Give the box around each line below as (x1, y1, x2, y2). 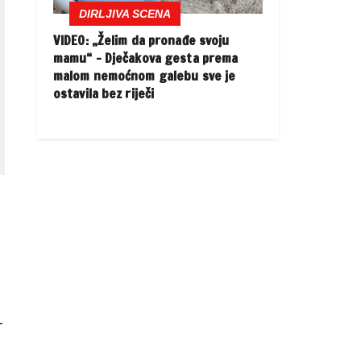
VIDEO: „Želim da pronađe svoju (53, 31, 230, 50)
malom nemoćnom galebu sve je (53, 67, 236, 85)
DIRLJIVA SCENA (79, 7, 171, 21)
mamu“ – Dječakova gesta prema (53, 49, 239, 68)
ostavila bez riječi (53, 85, 155, 103)
